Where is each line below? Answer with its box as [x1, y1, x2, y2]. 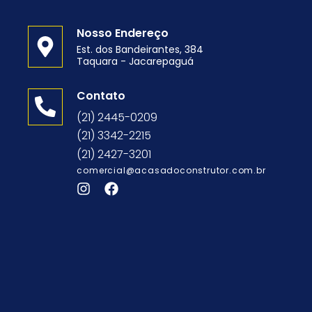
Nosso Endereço [77, 25, 169, 41]
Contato [77, 88, 126, 104]
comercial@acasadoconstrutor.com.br [77, 164, 266, 176]
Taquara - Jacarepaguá [77, 54, 194, 68]
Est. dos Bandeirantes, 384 [77, 42, 204, 56]
